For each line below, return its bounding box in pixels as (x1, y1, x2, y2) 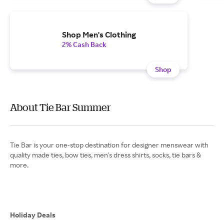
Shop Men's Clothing (62, 29, 136, 39)
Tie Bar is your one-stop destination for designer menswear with (10, 140, 208, 149)
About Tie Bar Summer (10, 101, 111, 113)
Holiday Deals (10, 210, 55, 219)
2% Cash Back (62, 40, 106, 48)
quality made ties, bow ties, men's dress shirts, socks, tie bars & (10, 150, 201, 159)
